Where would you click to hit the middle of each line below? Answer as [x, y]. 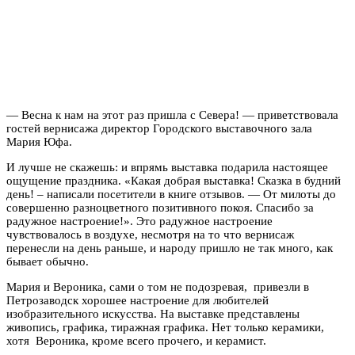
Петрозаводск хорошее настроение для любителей [137, 300]
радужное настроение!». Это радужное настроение [139, 221]
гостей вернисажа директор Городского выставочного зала [159, 128]
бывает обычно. [48, 261]
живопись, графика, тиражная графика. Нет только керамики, [165, 327]
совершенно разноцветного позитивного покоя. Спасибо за [160, 207]
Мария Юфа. [39, 141]
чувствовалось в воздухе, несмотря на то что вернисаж [150, 234]
